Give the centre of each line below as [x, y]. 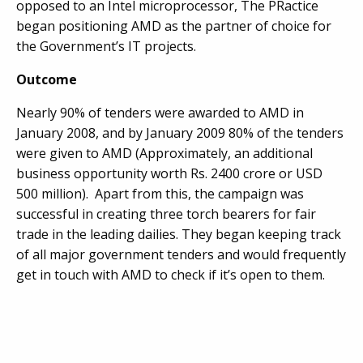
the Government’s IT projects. [106, 46]
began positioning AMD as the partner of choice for [174, 26]
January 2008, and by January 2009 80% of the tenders [180, 133]
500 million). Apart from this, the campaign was [160, 194]
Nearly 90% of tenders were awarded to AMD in [160, 113]
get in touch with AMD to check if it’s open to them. [174, 275]
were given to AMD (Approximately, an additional [164, 153]
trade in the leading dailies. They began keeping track [179, 234]
